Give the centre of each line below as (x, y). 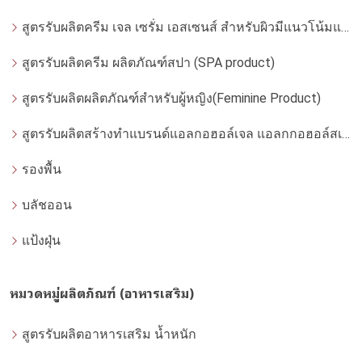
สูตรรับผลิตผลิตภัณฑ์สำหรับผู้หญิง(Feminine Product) (171, 99)
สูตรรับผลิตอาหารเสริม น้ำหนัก (109, 335)
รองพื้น (42, 170)
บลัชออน (47, 205)
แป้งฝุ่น (41, 241)
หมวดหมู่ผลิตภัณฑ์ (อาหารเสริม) (102, 293)
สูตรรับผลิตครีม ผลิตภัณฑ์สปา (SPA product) (148, 63)
